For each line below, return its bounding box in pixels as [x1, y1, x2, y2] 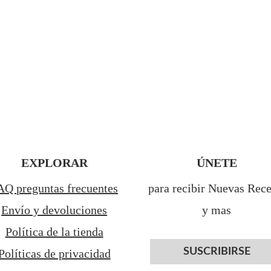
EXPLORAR [21, 156, 88, 170]
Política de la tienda [5, 225, 103, 239]
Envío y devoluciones [1, 203, 108, 217]
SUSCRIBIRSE [183, 246, 250, 258]
